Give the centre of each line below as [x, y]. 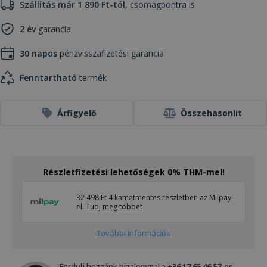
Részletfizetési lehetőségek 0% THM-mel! [133, 172]
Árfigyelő [77, 113]
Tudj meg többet [114, 206]
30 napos [38, 53]
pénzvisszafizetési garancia [111, 53]
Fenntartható [48, 77]
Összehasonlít [211, 113]
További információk [133, 233]
